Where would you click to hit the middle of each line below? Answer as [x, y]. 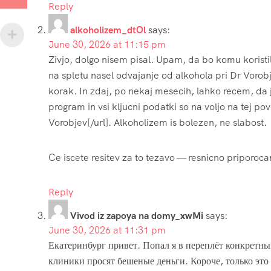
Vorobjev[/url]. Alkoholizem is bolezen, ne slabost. [158, 122]
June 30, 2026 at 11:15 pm [107, 44]
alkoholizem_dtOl [108, 30]
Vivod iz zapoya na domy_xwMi [137, 215]
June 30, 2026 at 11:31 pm [107, 230]
